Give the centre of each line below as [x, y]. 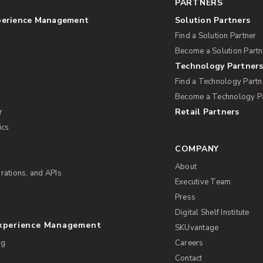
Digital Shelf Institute [212, 212]
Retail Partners [207, 112]
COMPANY [197, 149]
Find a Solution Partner [215, 36]
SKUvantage [197, 227]
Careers [189, 243]
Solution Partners [213, 20]
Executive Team [203, 182]
